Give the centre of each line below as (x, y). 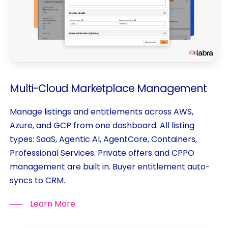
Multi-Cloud (39, 89)
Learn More (52, 204)
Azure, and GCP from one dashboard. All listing (102, 126)
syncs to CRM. (37, 181)
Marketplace (103, 89)
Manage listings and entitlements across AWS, (101, 112)
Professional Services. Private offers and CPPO (102, 153)
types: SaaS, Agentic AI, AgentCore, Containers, (103, 139)
